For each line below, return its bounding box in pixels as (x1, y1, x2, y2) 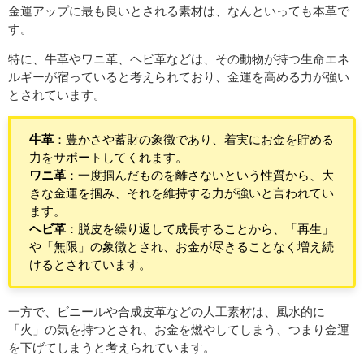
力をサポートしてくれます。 (28, 150, 188, 163)
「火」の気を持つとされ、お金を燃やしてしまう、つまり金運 (8, 322, 349, 336)
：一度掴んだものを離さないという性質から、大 (65, 168, 334, 181)
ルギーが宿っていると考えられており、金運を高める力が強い (8, 69, 349, 84)
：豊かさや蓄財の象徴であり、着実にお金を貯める (53, 132, 334, 145)
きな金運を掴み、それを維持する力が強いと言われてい (28, 186, 334, 199)
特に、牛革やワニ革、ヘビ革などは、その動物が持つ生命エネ (8, 51, 349, 66)
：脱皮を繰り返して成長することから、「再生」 (65, 222, 334, 235)
